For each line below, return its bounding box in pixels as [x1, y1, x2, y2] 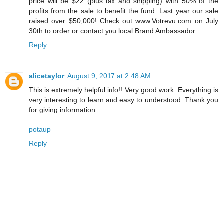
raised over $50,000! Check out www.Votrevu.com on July [29, 17, 218, 25]
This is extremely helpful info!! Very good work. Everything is [29, 86, 218, 94]
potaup [29, 125, 51, 134]
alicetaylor [29, 72, 64, 80]
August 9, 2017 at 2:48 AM [67, 72, 151, 80]
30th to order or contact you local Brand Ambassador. [29, 27, 197, 35]
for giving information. [29, 106, 97, 114]
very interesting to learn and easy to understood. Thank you [29, 96, 218, 104]
